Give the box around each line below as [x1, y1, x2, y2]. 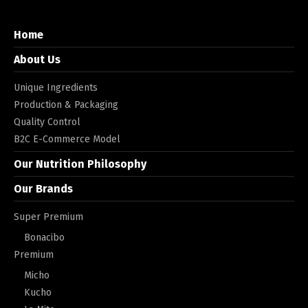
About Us [14, 52, 60, 66]
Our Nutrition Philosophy [14, 157, 146, 170]
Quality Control [14, 115, 80, 128]
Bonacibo [24, 231, 65, 243]
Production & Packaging [14, 98, 118, 111]
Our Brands [14, 181, 73, 195]
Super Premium [14, 210, 83, 223]
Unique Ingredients [14, 81, 98, 93]
